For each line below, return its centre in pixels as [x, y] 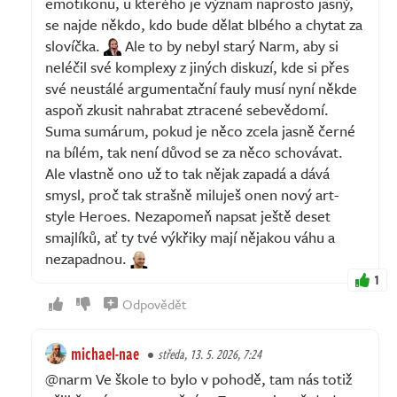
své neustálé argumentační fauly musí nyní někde [201, 88]
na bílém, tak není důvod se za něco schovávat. [194, 152]
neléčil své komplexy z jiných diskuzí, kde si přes [197, 66]
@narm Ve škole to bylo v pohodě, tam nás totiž [198, 378]
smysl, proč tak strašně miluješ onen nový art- [192, 194]
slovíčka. [74, 45]
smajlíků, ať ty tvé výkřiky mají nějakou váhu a [190, 237]
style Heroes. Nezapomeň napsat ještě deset [188, 215]
